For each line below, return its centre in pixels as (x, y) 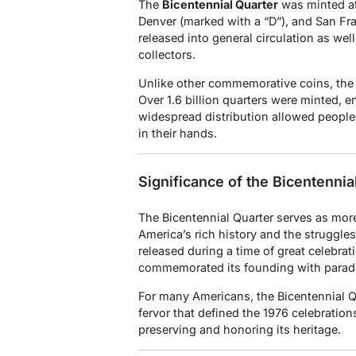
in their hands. (178, 133)
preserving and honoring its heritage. (240, 329)
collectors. (167, 55)
